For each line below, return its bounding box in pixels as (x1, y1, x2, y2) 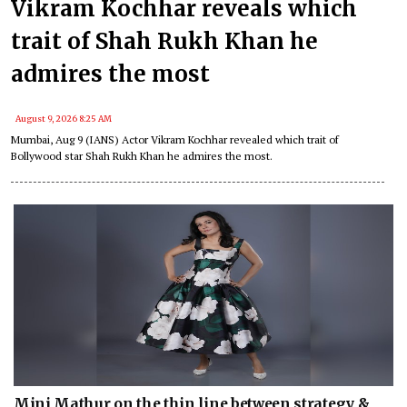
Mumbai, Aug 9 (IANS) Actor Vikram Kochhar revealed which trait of (11, 132, 339, 146)
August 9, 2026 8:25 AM (15, 113, 112, 124)
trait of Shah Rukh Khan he (11, 26, 318, 55)
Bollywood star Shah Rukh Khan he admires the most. (11, 148, 273, 163)
